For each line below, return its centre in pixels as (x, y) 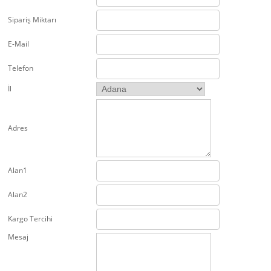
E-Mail (18, 44)
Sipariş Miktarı (32, 19)
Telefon (21, 68)
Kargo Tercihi (30, 218)
